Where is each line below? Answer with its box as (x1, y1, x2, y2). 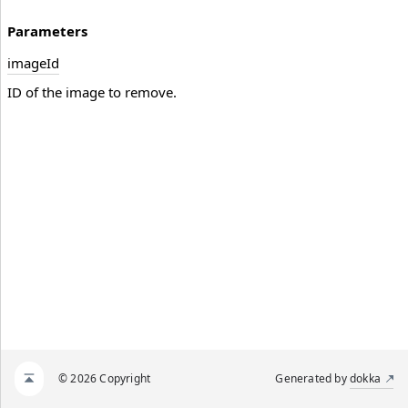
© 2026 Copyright (58, 371, 151, 386)
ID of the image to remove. (7, 83, 177, 102)
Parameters (7, 22, 87, 41)
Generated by (275, 371, 350, 386)
